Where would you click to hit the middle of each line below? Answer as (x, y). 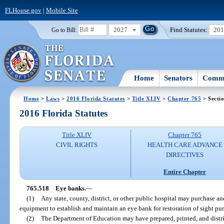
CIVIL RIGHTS (77, 145)
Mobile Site (62, 10)
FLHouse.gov (23, 10)
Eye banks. (70, 188)
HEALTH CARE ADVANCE (185, 145)
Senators (178, 78)
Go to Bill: (64, 30)
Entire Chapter (185, 171)
